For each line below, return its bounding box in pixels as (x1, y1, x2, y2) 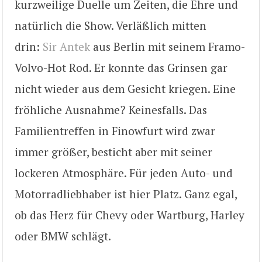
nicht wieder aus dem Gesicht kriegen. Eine (15, 81, 236, 96)
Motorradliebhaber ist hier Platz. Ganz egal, (15, 186, 237, 201)
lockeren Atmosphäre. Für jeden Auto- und (15, 165, 233, 180)
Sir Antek (43, 39, 90, 54)
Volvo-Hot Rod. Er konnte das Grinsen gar (15, 60, 227, 75)
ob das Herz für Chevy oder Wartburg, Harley (15, 207, 244, 222)
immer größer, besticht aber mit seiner (15, 144, 212, 159)
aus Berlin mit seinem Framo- (90, 39, 245, 54)
